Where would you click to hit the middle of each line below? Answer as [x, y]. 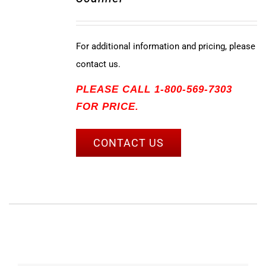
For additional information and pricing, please [165, 47]
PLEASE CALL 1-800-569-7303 [154, 89]
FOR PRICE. [107, 106]
